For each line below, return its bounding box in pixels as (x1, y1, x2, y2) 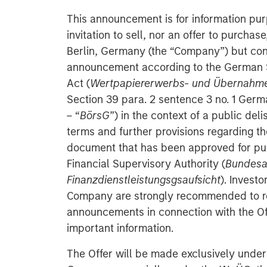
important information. (67, 222, 173, 235)
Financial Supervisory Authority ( (67, 157, 225, 170)
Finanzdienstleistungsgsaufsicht (67, 173, 221, 187)
